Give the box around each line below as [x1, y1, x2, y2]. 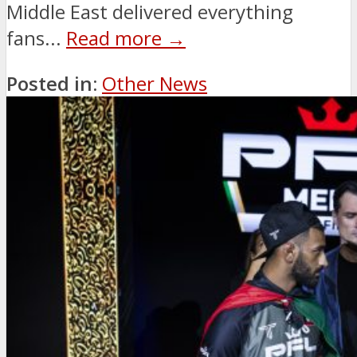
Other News [102, 70, 207, 97]
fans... [6, 25, 66, 52]
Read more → [66, 25, 186, 52]
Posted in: [6, 70, 97, 97]
